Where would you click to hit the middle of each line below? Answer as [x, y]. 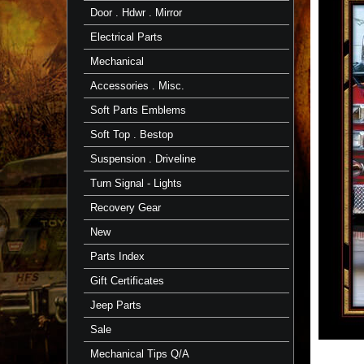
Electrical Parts [126, 37]
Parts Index [117, 256]
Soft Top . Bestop [132, 134]
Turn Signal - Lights [136, 183]
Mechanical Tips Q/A [140, 354]
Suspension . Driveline [143, 159]
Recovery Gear [126, 208]
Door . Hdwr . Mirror [136, 13]
